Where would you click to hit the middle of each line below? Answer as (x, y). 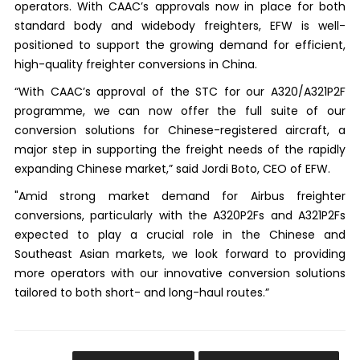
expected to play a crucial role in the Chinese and (180, 234)
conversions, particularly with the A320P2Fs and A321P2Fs (180, 215)
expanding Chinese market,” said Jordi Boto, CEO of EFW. (172, 168)
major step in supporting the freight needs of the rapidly (180, 149)
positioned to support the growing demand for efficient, (180, 45)
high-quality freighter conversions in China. (135, 64)
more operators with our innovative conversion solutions (180, 273)
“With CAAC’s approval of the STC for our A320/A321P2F (180, 91)
